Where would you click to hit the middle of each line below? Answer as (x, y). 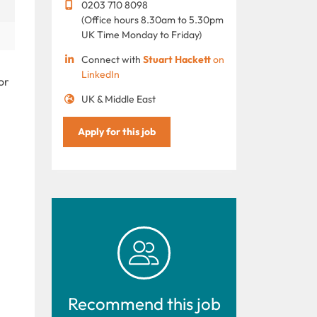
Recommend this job (144, 303)
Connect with (112, 59)
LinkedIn (100, 74)
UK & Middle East (118, 99)
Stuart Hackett (177, 59)
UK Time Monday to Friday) (141, 34)
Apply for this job (117, 131)
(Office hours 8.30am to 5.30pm (152, 19)
